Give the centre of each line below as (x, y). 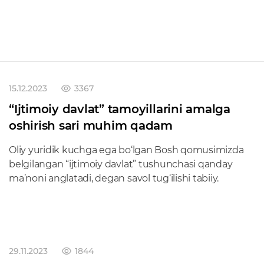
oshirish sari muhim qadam (91, 126)
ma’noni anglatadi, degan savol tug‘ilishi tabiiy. (114, 178)
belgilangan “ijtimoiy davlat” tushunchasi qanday (121, 164)
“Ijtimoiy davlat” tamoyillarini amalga (120, 109)
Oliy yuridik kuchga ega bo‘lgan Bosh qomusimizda (126, 150)
